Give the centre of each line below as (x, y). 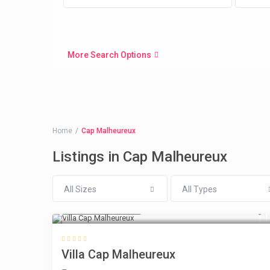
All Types (199, 190)
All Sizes (80, 190)
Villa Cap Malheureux (118, 255)
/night (125, 208)
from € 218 (91, 208)
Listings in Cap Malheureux (140, 157)
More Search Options (109, 55)
